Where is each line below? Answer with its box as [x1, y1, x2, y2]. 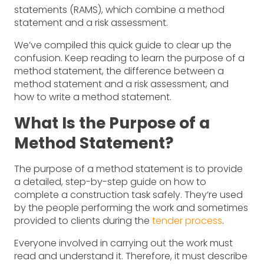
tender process [152, 213, 222, 227]
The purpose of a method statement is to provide [14, 161, 243, 176]
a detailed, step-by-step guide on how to [14, 174, 206, 189]
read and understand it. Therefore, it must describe [14, 249, 247, 263]
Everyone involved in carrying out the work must [14, 236, 233, 250]
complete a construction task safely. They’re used [14, 187, 243, 202]
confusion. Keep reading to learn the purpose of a [14, 51, 245, 65]
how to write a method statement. [14, 90, 171, 104]
